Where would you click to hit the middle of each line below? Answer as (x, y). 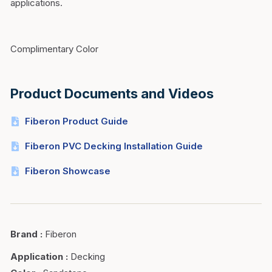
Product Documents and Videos (112, 93)
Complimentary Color (54, 49)
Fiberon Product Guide (76, 121)
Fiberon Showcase (68, 171)
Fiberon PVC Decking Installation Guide (114, 146)
